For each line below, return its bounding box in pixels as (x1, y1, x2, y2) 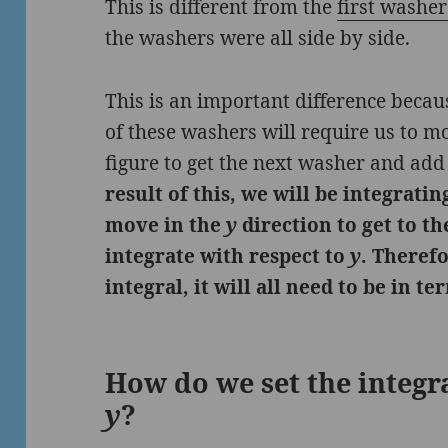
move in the (105, 211, 227, 238)
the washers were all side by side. (105, 24, 411, 51)
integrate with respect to (105, 242, 351, 269)
